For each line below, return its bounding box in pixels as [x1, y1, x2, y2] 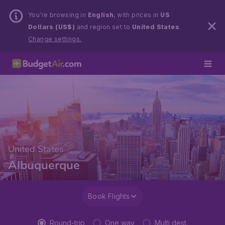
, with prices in [114, 11, 161, 19]
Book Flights [88, 192, 130, 200]
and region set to [75, 23, 132, 31]
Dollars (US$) [28, 23, 75, 31]
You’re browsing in [28, 11, 88, 19]
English [87, 11, 114, 19]
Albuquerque [8, 157, 80, 173]
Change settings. [28, 35, 82, 43]
